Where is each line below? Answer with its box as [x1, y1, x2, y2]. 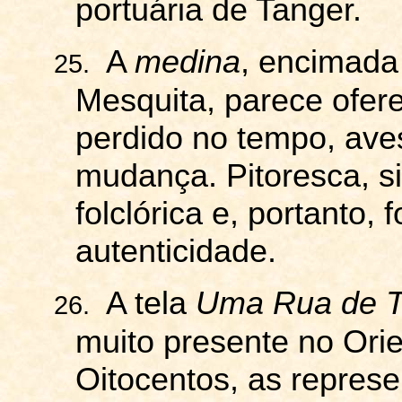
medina [134, 44, 240, 80]
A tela [105, 285, 196, 321]
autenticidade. [74, 233, 303, 269]
